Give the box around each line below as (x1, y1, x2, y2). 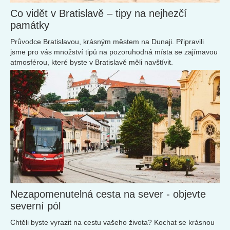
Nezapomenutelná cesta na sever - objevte (10, 188, 206, 200)
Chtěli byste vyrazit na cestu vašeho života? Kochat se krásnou (10, 218, 215, 227)
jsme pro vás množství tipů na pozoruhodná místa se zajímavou (10, 47, 218, 56)
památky (10, 19, 49, 31)
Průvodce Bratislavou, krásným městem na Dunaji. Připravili (10, 37, 204, 46)
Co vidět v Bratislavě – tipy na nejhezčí (10, 7, 187, 19)
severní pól (10, 200, 61, 212)
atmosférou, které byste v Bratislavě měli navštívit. (10, 57, 173, 66)
